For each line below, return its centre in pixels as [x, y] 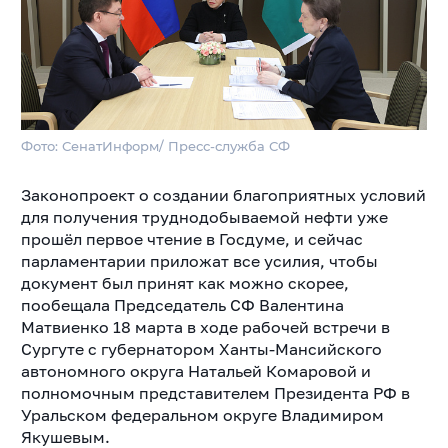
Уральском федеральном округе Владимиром [202, 414]
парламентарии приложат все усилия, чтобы [199, 260]
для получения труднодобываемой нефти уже [204, 216]
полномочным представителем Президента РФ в [215, 392]
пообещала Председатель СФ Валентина [182, 304]
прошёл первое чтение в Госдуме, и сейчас [191, 238]
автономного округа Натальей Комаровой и [195, 370]
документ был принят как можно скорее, [184, 282]
